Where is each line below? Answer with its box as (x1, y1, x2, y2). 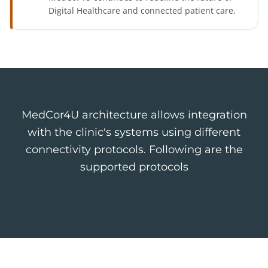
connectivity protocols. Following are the (25, 143, 243, 157)
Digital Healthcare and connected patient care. (48, 5, 236, 17)
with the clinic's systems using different (28, 126, 240, 139)
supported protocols (80, 160, 188, 174)
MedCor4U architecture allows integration (21, 108, 247, 122)
